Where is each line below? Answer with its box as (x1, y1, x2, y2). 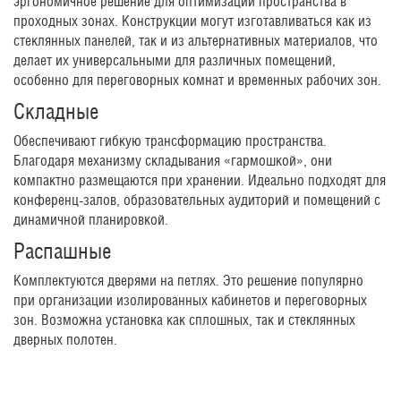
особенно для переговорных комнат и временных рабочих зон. (13, 71, 381, 89)
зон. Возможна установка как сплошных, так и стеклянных (13, 311, 355, 328)
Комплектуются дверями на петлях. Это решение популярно (13, 271, 363, 289)
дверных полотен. (13, 330, 117, 348)
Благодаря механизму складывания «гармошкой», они (13, 151, 332, 169)
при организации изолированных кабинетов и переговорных (13, 291, 367, 309)
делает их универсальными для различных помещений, (13, 51, 336, 69)
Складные (13, 98, 99, 124)
